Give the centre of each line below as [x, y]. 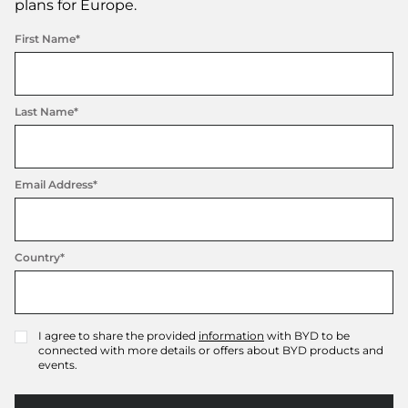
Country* [40, 258]
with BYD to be [307, 336]
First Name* [47, 39]
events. [58, 365]
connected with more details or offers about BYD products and [211, 351]
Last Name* [46, 112]
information [231, 336]
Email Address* [56, 185]
